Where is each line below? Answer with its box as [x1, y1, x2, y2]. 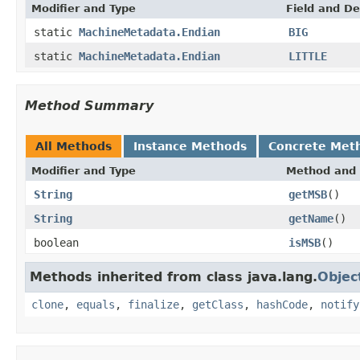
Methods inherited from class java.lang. [30, 268, 317, 284]
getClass [192, 297, 243, 311]
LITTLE [288, 49, 327, 63]
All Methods [35, 139, 112, 153]
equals [76, 297, 115, 311]
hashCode [256, 297, 308, 311]
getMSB [288, 187, 327, 201]
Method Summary [25, 97, 153, 113]
